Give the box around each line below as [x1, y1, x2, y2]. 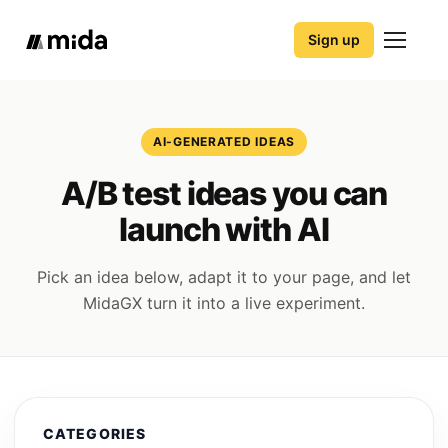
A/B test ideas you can [60, 174, 388, 213]
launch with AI [119, 210, 329, 249]
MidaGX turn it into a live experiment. [83, 293, 365, 313]
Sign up [308, 31, 360, 48]
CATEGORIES [43, 425, 147, 442]
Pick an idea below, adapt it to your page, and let [37, 267, 411, 287]
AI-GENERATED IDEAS [153, 134, 295, 149]
